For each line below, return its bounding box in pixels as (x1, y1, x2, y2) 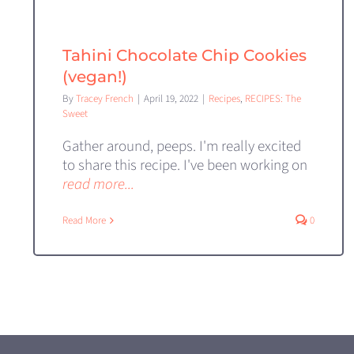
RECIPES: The (245, 92, 301, 107)
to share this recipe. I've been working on (62, 155, 307, 177)
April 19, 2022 (144, 92, 198, 107)
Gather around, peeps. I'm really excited (62, 136, 301, 158)
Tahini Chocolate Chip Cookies (62, 46, 307, 66)
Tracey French (76, 92, 134, 107)
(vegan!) (62, 67, 127, 87)
